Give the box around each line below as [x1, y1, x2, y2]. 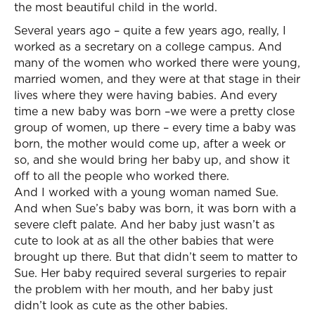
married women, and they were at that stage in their [14, 71, 300, 86]
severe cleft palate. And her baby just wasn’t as [14, 217, 275, 232]
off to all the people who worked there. [14, 168, 229, 184]
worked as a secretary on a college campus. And [14, 39, 282, 54]
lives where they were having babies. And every [14, 87, 277, 103]
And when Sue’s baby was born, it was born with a [14, 200, 296, 216]
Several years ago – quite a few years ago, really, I [14, 22, 286, 38]
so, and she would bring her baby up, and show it [14, 152, 290, 167]
